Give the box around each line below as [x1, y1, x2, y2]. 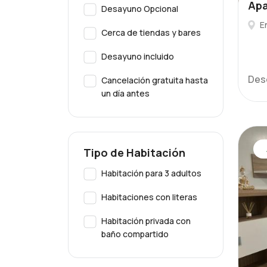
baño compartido [101, 228, 169, 240]
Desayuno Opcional [101, 3, 178, 14]
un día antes [101, 88, 150, 99]
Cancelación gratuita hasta [101, 74, 208, 86]
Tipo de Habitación [83, 145, 185, 160]
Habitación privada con [101, 215, 191, 226]
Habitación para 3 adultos [101, 167, 201, 179]
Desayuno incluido [101, 51, 174, 62]
